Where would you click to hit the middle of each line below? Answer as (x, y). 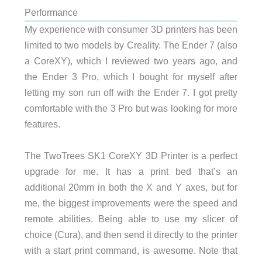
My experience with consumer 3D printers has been (131, 30)
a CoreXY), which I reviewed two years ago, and (131, 61)
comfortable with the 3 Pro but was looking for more (131, 108)
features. (42, 124)
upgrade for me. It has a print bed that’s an (131, 171)
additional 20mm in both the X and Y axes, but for (131, 187)
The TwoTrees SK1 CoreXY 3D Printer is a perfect (131, 155)
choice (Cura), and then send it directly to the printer (131, 234)
